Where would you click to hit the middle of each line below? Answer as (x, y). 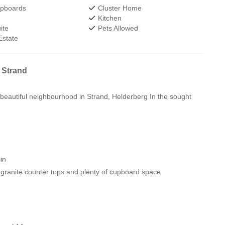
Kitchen (109, 18)
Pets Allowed (117, 28)
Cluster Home (119, 8)
